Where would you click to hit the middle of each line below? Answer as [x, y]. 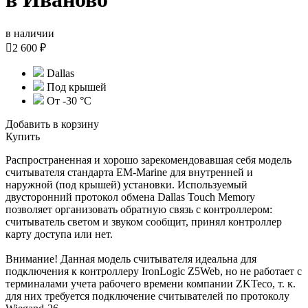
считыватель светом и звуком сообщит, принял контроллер [144, 221]
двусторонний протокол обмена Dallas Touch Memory [130, 197]
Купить [23, 136]
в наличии [30, 33]
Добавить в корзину [52, 124]
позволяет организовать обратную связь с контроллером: [139, 209]
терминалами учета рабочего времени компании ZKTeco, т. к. [151, 283]
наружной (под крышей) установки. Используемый [126, 184]
